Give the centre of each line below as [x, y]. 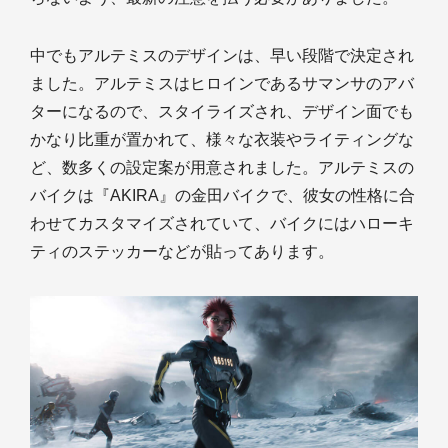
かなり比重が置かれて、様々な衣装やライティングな [222, 140]
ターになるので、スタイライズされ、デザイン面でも [222, 112]
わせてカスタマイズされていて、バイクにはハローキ [222, 224]
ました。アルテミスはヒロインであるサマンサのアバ [222, 84]
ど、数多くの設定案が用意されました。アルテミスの [222, 168]
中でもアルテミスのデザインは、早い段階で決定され [222, 56]
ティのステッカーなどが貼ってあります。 [182, 252]
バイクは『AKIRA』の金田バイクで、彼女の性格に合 [222, 196]
